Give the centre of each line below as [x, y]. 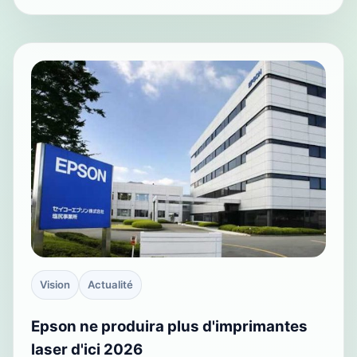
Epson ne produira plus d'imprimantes [169, 326]
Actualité [110, 284]
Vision [55, 284]
